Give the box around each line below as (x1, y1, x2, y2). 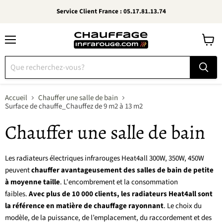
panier (202, 60, 221, 70)
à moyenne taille (5, 177, 60, 187)
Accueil (5, 93, 27, 103)
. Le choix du (164, 201, 202, 211)
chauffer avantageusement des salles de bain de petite (31, 165, 214, 175)
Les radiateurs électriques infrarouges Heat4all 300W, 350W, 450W (5, 153, 204, 164)
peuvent (5, 165, 31, 175)
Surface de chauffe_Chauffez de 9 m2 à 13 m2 (5, 101, 143, 111)
